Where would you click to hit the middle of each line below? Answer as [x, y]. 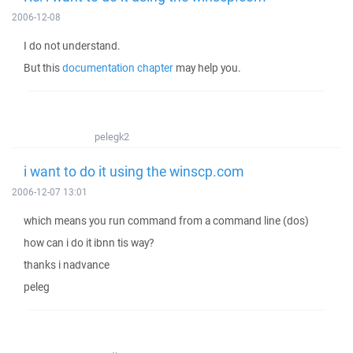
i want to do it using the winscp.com [134, 171]
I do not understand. [72, 46]
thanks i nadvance [67, 265]
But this [43, 68]
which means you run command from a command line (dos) [166, 221]
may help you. [207, 68]
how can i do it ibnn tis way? [89, 243]
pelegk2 [112, 137]
